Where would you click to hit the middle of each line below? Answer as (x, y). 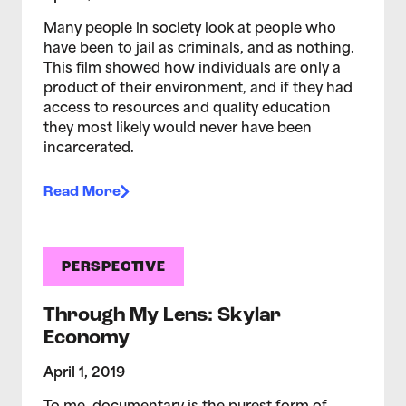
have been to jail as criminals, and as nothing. (199, 49)
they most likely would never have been (178, 129)
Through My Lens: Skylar (162, 315)
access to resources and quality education (187, 109)
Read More (82, 192)
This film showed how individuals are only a (192, 69)
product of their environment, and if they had (198, 89)
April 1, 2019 (84, 374)
